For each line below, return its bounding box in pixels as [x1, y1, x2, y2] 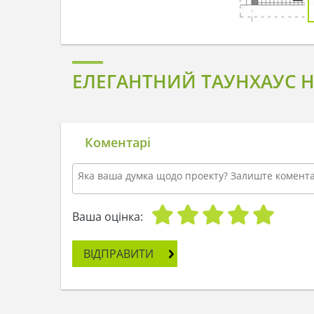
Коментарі [85, 133, 151, 151]
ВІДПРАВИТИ [83, 245, 153, 261]
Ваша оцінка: [72, 208, 143, 224]
